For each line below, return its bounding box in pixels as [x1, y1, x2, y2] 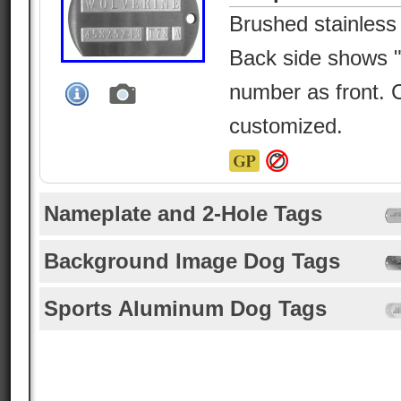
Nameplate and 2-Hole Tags [44, 201, 322, 226]
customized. [229, 114, 343, 138]
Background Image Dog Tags [44, 249, 340, 273]
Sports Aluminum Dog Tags [44, 296, 327, 320]
